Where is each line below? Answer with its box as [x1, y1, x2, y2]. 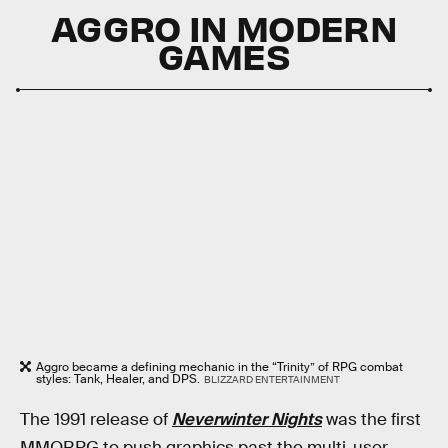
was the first [322, 409, 421, 431]
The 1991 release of [20, 409, 172, 431]
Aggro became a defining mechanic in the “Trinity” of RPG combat [36, 358, 403, 375]
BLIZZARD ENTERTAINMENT [203, 372, 340, 386]
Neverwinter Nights [172, 409, 322, 431]
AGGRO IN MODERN [50, 4, 398, 51]
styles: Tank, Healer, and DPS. [36, 370, 200, 387]
